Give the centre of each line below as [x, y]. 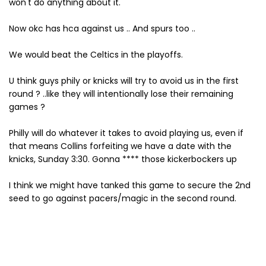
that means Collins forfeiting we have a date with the [120, 146]
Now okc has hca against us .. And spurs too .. [102, 28]
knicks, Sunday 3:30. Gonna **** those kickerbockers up [123, 159]
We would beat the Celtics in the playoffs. [96, 55]
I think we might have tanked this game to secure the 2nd [130, 185]
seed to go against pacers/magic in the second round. [123, 198]
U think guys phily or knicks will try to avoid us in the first [124, 81]
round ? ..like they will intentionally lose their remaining [121, 94]
